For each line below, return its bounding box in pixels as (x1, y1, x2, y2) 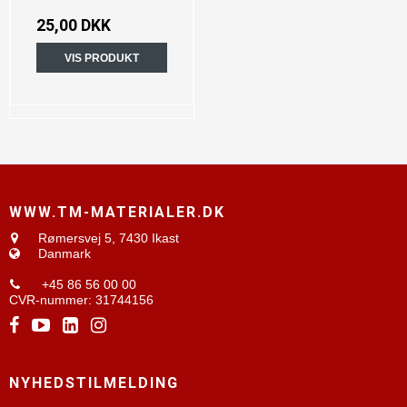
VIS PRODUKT (65, 51, 139, 65)
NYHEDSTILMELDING (9, 373, 179, 392)
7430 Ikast (119, 230, 179, 245)
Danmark (38, 245, 91, 261)
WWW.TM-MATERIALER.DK (9, 203, 225, 221)
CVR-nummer (9, 292, 88, 307)
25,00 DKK (36, 16, 111, 35)
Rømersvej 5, (38, 230, 115, 245)
